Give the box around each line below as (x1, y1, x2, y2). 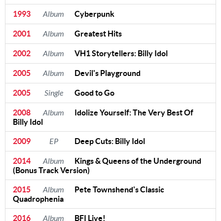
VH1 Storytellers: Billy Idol (74, 48, 168, 58)
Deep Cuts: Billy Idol (74, 136, 145, 146)
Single (44, 88, 63, 98)
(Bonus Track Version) (13, 165, 90, 175)
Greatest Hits (74, 29, 122, 38)
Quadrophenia (13, 194, 64, 203)
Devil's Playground (74, 68, 141, 77)
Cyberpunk (74, 9, 114, 18)
